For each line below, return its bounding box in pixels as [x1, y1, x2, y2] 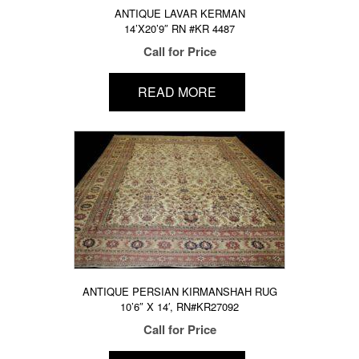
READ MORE [137, 83, 216, 102]
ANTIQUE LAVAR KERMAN [114, 6, 245, 21]
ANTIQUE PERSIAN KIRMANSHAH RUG [82, 284, 277, 299]
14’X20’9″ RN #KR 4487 [124, 21, 235, 36]
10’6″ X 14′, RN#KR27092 [120, 299, 239, 314]
